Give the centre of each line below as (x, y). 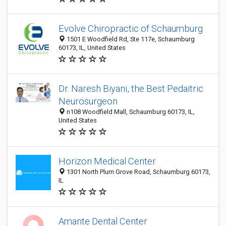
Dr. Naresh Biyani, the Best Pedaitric (131, 89)
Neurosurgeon (88, 101)
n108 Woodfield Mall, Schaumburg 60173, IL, (130, 112)
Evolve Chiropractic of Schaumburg (131, 29)
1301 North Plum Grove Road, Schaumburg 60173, (138, 172)
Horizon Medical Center (107, 161)
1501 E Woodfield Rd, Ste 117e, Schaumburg (130, 39)
